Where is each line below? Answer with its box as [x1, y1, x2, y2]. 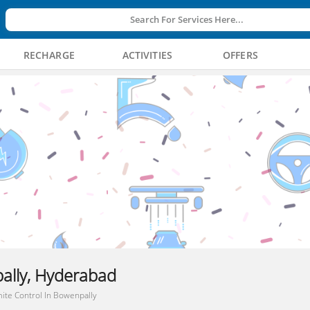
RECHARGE [23, 48, 75, 62]
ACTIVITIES [122, 48, 172, 62]
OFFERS [223, 48, 258, 62]
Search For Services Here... [129, 12, 244, 26]
